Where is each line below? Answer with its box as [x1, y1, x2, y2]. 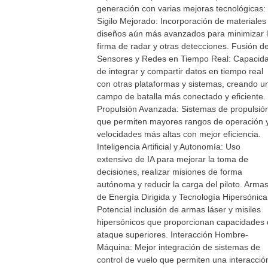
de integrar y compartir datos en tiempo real [97, 66, 263, 76]
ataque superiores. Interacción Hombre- [97, 230, 248, 239]
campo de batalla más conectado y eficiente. [97, 92, 266, 101]
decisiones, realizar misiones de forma [97, 167, 242, 176]
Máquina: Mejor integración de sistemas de [97, 242, 260, 252]
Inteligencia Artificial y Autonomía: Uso [97, 142, 240, 151]
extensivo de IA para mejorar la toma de [97, 154, 248, 164]
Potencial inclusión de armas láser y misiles [97, 205, 261, 214]
